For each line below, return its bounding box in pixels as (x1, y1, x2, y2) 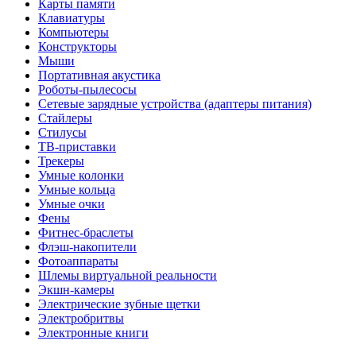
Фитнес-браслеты (38, 225, 133, 239)
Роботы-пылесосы (38, 82, 137, 96)
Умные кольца (38, 182, 115, 196)
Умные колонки (38, 168, 124, 182)
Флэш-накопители (38, 239, 137, 253)
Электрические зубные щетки (38, 296, 200, 311)
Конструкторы (38, 39, 117, 53)
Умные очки (38, 196, 105, 211)
